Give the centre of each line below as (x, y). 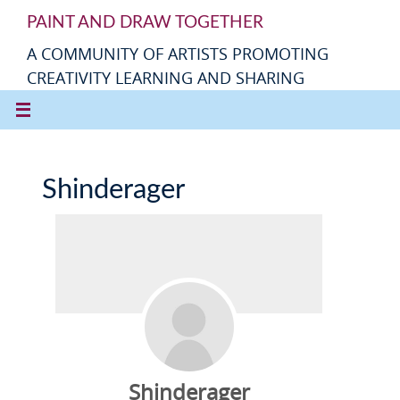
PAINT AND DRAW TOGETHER (145, 23)
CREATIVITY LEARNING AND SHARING (166, 78)
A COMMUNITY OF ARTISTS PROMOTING (178, 54)
